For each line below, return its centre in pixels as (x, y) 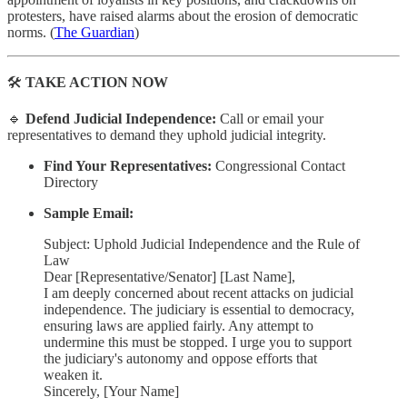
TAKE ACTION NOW (97, 82)
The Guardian (94, 32)
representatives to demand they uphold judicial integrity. (167, 134)
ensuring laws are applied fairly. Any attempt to (179, 325)
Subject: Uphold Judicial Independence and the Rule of (202, 243)
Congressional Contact (278, 165)
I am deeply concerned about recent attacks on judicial (199, 293)
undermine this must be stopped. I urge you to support (198, 342)
